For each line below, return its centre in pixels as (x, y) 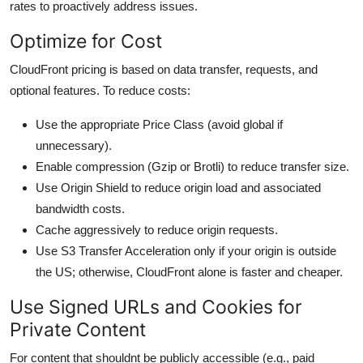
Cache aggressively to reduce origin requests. (157, 229)
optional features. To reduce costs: (100, 90)
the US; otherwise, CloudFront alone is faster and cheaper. (189, 271)
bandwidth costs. (80, 208)
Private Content (78, 329)
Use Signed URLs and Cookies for (156, 306)
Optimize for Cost (86, 41)
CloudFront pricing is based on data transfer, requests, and (164, 69)
